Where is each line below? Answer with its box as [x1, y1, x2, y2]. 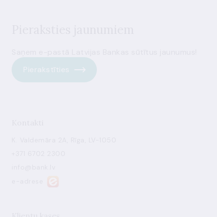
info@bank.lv [12, 163, 55, 171]
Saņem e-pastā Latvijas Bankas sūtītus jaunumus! [12, 47, 197, 57]
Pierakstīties [23, 64, 70, 75]
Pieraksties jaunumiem [12, 22, 134, 37]
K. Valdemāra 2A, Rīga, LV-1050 [12, 136, 116, 144]
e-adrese [12, 176, 43, 186]
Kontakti [12, 118, 44, 127]
